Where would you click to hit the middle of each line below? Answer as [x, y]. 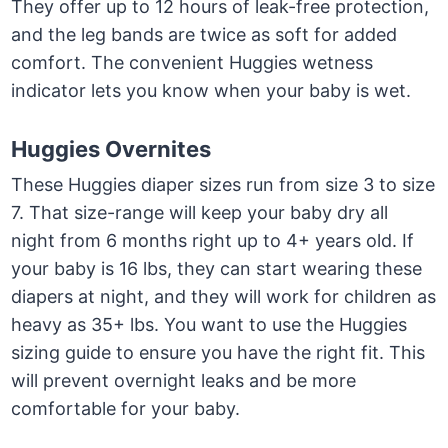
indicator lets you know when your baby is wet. [211, 91]
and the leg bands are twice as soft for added [204, 35]
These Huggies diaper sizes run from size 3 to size [223, 185]
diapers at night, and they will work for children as [224, 297]
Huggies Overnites [114, 149]
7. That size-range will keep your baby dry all [200, 213]
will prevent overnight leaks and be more [184, 381]
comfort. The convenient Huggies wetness [192, 63]
